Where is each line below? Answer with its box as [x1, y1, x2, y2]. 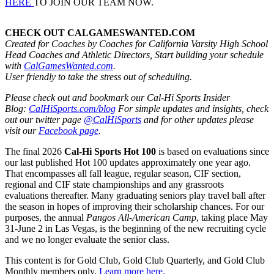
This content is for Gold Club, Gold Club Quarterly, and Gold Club [5, 254, 265, 265]
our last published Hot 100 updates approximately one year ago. [5, 157, 251, 168]
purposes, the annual [5, 212, 86, 223]
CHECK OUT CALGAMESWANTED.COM [5, 27, 195, 38]
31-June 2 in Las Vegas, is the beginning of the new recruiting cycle [5, 223, 266, 234]
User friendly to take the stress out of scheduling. [5, 71, 192, 82]
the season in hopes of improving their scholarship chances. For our [5, 201, 264, 212]
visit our [5, 125, 39, 136]
